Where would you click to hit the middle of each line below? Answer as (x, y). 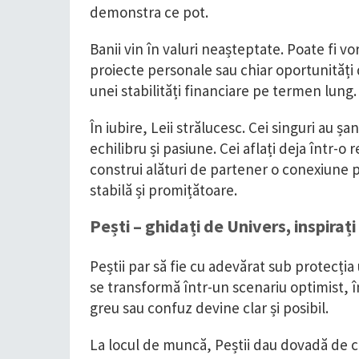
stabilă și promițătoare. (163, 190)
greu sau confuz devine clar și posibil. (209, 308)
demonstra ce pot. (149, 12)
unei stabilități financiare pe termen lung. (223, 91)
